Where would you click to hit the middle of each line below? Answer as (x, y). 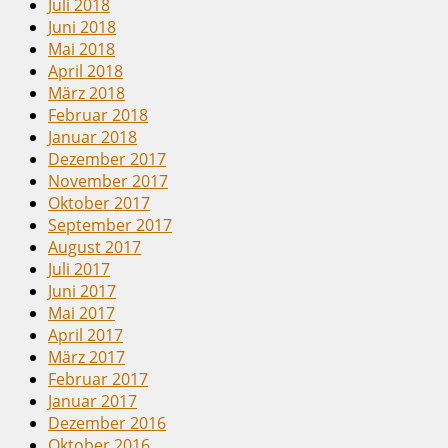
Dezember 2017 (107, 158)
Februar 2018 (98, 114)
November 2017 (108, 180)
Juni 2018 (82, 26)
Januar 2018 (92, 136)
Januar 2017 (92, 400)
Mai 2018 (81, 48)
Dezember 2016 (107, 422)
